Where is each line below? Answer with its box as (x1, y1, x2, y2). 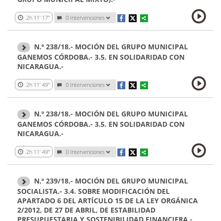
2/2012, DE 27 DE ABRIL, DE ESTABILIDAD (17, 205, 155, 215)
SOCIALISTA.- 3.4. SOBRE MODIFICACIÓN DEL (17, 186, 170, 196)
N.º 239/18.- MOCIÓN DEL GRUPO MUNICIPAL (34, 176, 188, 185)
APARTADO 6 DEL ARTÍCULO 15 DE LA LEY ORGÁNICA (17, 196, 198, 206)
